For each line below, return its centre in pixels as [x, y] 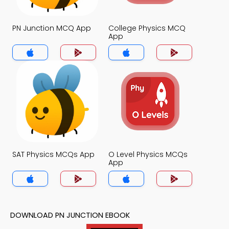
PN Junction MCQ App [52, 28]
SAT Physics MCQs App [53, 154]
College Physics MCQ [147, 28]
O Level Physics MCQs [148, 154]
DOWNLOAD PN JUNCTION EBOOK [70, 215]
